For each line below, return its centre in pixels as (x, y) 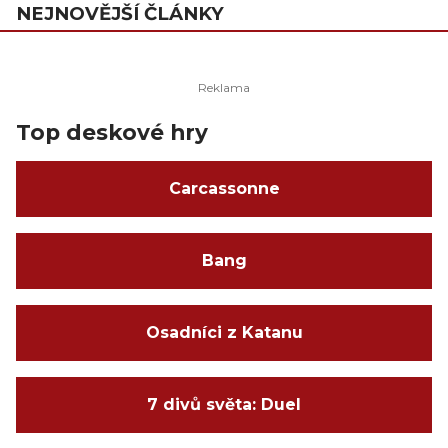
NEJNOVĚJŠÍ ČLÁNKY (120, 13)
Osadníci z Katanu (224, 332)
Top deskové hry (112, 132)
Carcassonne (224, 188)
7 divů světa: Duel (224, 404)
